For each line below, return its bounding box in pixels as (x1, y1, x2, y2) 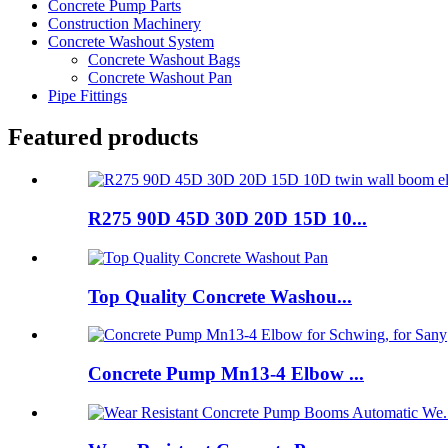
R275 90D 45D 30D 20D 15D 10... (88, 208, 367, 230)
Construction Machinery (48, 14, 201, 32)
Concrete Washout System (48, 32, 214, 50)
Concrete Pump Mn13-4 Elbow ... (88, 362, 364, 384)
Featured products (8, 124, 198, 151)
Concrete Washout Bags (88, 50, 240, 68)
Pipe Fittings (48, 86, 127, 104)
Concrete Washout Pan (88, 68, 232, 86)
